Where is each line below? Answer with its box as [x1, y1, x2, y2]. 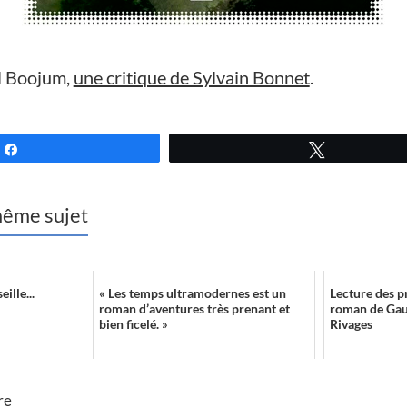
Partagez [29, 141, 79, 156]
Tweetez [336, 141, 382, 156]
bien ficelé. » [98, 315, 168, 332]
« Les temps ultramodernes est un [98, 284, 286, 301]
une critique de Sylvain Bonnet [73, 66, 310, 88]
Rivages [330, 315, 373, 332]
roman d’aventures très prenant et [98, 300, 290, 316]
